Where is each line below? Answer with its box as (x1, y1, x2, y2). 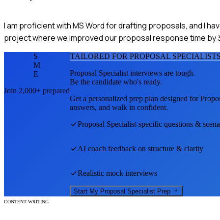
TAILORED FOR (70, 52, 130, 60)
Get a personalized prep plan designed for (70, 94, 200, 103)
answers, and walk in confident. (70, 103, 168, 111)
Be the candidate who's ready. (70, 77, 162, 86)
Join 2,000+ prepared (4, 86, 70, 95)
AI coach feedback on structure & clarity (78, 144, 203, 153)
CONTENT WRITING (4, 199, 49, 205)
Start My (74, 188, 100, 195)
